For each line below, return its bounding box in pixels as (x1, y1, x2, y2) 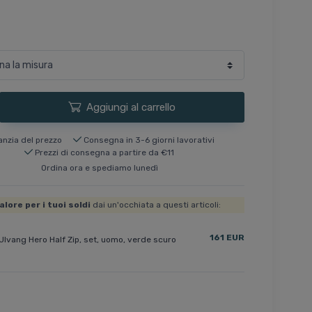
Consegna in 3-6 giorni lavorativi (84, 134, 215, 145)
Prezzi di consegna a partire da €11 (35, 147, 175, 157)
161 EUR (209, 233, 244, 243)
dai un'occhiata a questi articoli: (91, 200, 221, 210)
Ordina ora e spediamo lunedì (40, 162, 158, 173)
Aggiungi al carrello (86, 100, 175, 114)
